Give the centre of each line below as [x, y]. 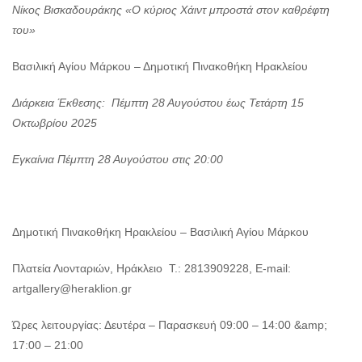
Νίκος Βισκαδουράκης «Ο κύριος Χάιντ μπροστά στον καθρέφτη [171, 10]
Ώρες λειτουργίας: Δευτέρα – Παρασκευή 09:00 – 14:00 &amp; [170, 325]
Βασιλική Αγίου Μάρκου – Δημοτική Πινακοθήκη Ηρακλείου [160, 67]
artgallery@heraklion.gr [72, 289]
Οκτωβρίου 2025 [55, 123]
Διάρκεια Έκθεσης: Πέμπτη [82, 103]
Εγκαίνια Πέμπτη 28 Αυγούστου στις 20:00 [118, 160]
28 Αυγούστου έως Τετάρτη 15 [228, 103]
